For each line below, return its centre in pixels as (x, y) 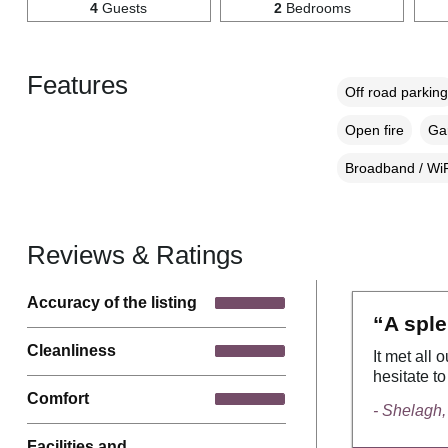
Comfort (57, 399)
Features (77, 84)
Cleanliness (71, 351)
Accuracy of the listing (111, 303)
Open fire (374, 129)
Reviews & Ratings (134, 254)
